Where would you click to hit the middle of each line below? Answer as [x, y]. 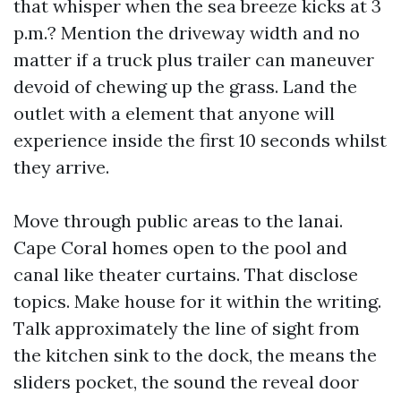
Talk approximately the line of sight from [187, 328]
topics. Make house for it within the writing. [197, 301]
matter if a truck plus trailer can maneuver [194, 60]
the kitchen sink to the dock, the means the [195, 355]
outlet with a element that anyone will [174, 113]
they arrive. [61, 167]
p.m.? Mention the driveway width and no [187, 33]
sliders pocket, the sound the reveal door [186, 382]
